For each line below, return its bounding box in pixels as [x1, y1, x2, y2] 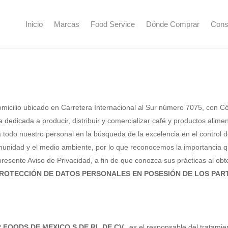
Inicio [25, 19, 43, 28]
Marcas [54, 19, 79, 28]
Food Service [91, 19, 135, 28]
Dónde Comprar [146, 19, 199, 28]
